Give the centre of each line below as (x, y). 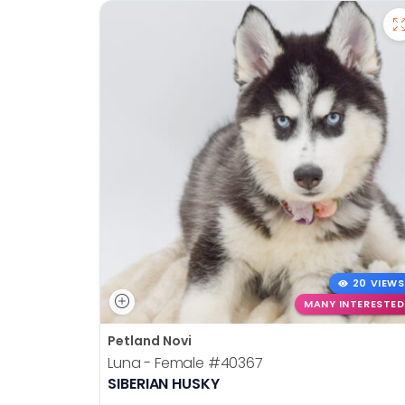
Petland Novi (150, 340)
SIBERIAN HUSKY (164, 383)
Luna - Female (158, 363)
